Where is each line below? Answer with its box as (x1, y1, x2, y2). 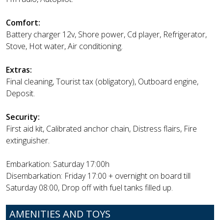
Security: (6, 111, 40, 123)
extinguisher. (6, 135, 50, 146)
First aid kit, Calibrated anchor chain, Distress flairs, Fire (6, 123, 197, 135)
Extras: (6, 64, 32, 76)
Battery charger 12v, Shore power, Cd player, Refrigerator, (6, 29, 207, 40)
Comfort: (6, 17, 40, 28)
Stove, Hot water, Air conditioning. (6, 41, 123, 52)
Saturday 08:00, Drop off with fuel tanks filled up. (6, 182, 173, 193)
